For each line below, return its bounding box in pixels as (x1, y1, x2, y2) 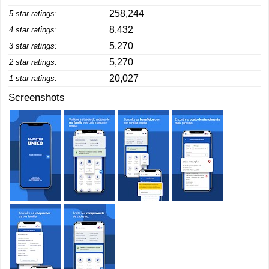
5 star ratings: (9, 9, 57, 18)
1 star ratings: (9, 74, 57, 83)
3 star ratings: (9, 41, 57, 50)
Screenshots (8, 92, 65, 103)
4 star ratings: (9, 25, 57, 34)
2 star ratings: (9, 58, 57, 67)
